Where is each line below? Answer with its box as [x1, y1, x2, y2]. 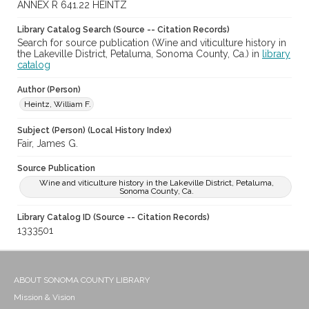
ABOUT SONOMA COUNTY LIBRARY [14, 275, 150, 286]
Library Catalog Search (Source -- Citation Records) [17, 25, 230, 35]
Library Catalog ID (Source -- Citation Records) [17, 212, 210, 223]
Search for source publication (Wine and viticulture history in [17, 37, 286, 49]
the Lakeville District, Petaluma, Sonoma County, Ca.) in [17, 48, 262, 60]
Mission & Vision [14, 292, 75, 303]
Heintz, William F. [24, 99, 91, 110]
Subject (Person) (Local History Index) [17, 126, 172, 136]
